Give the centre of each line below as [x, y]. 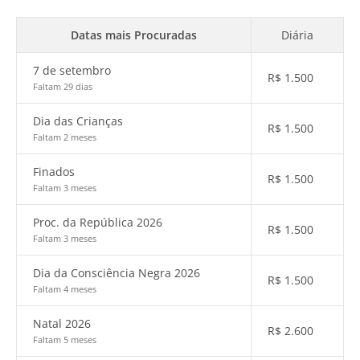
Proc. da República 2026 [98, 222]
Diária [297, 35]
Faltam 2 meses [65, 137]
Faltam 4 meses [65, 289]
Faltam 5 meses [65, 340]
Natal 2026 [62, 323]
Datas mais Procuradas [134, 35]
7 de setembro [72, 70]
